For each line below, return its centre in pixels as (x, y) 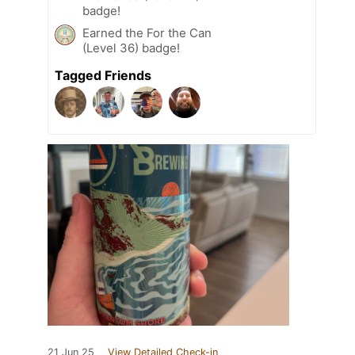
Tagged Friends (103, 76)
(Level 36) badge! (131, 48)
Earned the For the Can (147, 33)
